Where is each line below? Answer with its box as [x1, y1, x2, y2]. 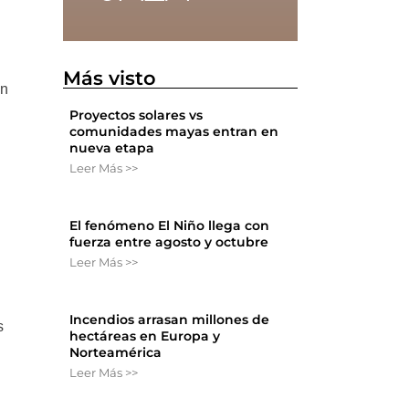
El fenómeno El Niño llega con [69, 217, 270, 235]
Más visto [63, 67, 157, 90]
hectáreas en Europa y [69, 328, 221, 345]
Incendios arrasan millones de [69, 311, 270, 329]
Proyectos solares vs [69, 107, 204, 124]
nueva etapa [69, 140, 155, 157]
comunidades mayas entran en [69, 123, 279, 141]
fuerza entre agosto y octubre [69, 234, 269, 251]
